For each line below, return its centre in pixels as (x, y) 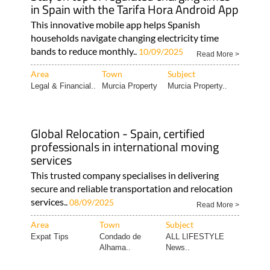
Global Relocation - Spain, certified (118, 133)
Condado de (120, 236)
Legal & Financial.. (63, 86)
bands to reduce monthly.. (84, 51)
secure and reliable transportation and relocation (131, 188)
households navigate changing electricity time (124, 37)
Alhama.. (115, 247)
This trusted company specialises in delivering (124, 175)
